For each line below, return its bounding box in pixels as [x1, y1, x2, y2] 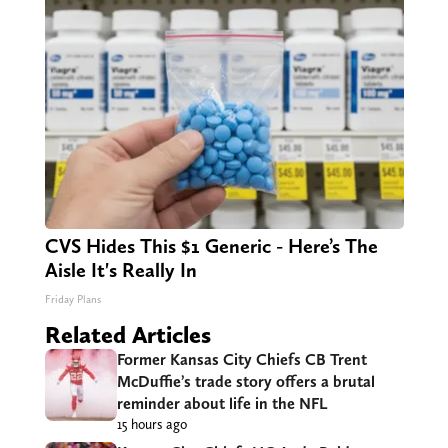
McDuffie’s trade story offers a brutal [116, 372, 375, 392]
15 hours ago [116, 416, 187, 433]
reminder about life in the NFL [116, 394, 327, 414]
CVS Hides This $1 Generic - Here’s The [44, 234, 378, 259]
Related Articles [44, 320, 211, 350]
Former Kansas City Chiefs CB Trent [116, 350, 367, 370]
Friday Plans [44, 293, 101, 307]
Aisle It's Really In [44, 258, 197, 283]
